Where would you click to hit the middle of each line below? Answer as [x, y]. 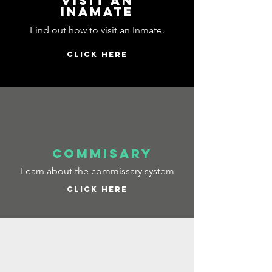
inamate [97, 11]
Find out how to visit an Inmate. [97, 30]
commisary [102, 153]
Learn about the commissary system [97, 171]
